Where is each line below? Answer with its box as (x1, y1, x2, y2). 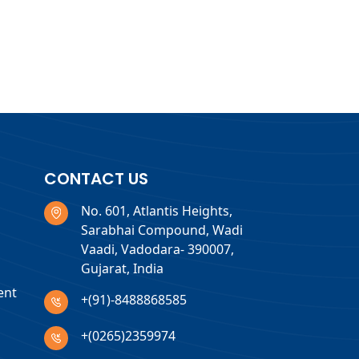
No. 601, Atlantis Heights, (80, 201, 232, 220)
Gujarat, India (80, 259, 163, 277)
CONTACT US (43, 167, 148, 190)
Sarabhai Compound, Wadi (80, 220, 243, 239)
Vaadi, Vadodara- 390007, (80, 240, 234, 258)
